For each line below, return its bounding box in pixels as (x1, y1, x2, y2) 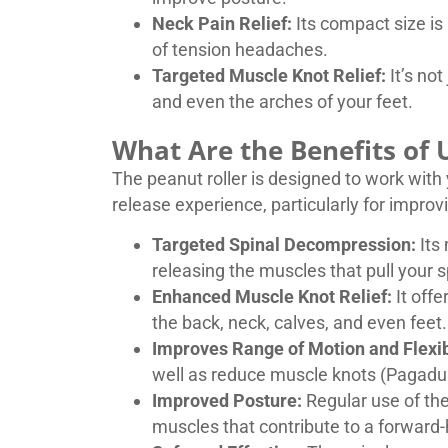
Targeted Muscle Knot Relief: (152, 64, 386, 86)
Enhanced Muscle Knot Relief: (152, 286, 392, 308)
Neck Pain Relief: (152, 12, 292, 34)
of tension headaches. (152, 38, 328, 60)
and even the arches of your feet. (152, 90, 413, 112)
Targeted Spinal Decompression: (152, 234, 416, 256)
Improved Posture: (152, 390, 302, 412)
